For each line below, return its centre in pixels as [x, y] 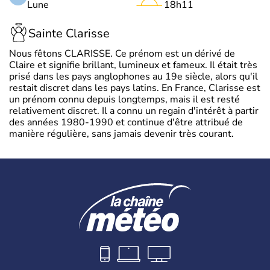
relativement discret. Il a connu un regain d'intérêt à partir [134, 111]
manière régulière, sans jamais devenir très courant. [121, 133]
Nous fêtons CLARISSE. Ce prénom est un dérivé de [122, 53]
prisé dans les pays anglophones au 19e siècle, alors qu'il [133, 76]
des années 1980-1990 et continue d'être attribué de [126, 122]
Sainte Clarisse [69, 34]
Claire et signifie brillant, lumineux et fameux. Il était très [133, 65]
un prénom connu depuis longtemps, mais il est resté [124, 99]
